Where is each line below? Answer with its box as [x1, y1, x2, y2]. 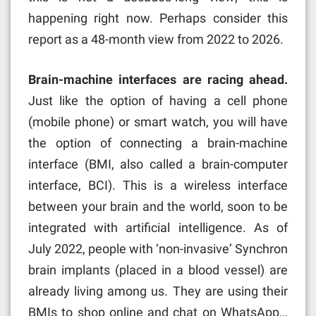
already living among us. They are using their [28, 284, 288, 299]
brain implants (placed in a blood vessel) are [28, 262, 288, 278]
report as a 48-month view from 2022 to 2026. [28, 32, 284, 47]
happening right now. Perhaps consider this [28, 11, 288, 26]
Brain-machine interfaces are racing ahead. [28, 72, 288, 87]
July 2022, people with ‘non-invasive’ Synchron [28, 241, 288, 257]
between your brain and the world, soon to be [28, 199, 288, 214]
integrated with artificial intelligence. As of [28, 220, 288, 236]
